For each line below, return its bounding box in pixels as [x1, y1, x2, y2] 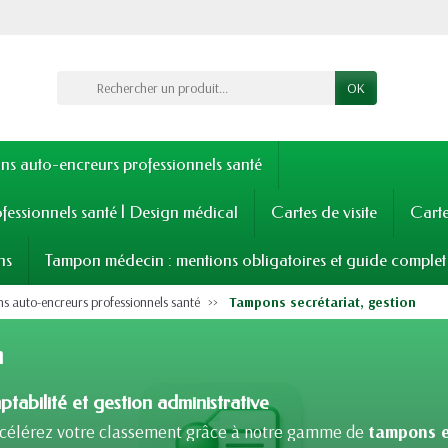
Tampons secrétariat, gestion [229, 293, 416, 312]
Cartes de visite [271, 203, 377, 223]
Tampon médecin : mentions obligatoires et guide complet [45, 251, 446, 271]
